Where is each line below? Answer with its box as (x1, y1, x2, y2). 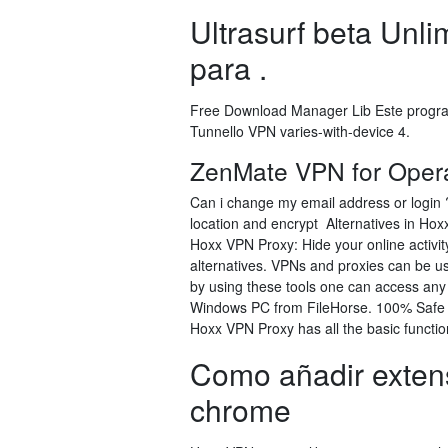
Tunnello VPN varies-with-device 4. (190, 121, 410, 141)
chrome (190, 388, 291, 431)
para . (190, 46, 267, 89)
